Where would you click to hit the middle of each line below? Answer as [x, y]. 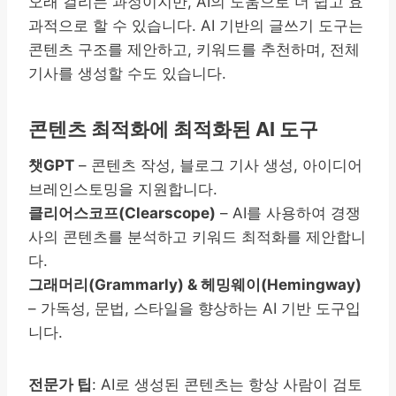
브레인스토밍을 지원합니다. [123, 189]
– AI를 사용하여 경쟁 [288, 213]
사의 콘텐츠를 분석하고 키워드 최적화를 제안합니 [197, 236]
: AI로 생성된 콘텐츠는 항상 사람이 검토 [227, 384]
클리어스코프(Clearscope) [122, 213]
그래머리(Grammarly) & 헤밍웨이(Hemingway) [195, 284]
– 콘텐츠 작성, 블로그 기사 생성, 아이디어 [218, 165]
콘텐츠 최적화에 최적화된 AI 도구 [173, 129]
